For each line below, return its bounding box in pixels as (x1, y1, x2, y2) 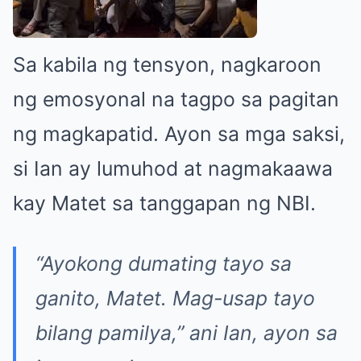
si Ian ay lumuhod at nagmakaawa (13, 156, 333, 180)
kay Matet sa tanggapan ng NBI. (13, 190, 316, 215)
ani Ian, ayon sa (184, 320, 338, 345)
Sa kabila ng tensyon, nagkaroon (13, 52, 322, 77)
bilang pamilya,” (35, 320, 184, 345)
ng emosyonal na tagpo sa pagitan (13, 86, 339, 111)
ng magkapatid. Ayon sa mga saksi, (13, 121, 345, 146)
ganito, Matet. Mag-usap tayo (35, 285, 315, 310)
